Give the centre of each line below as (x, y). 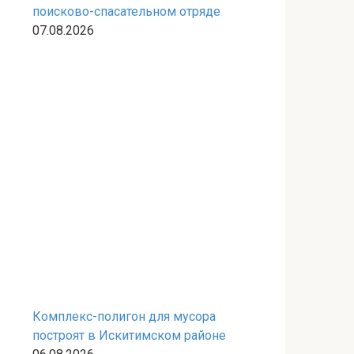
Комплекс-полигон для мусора (124, 316)
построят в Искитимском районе (129, 335)
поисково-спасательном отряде (126, 11)
